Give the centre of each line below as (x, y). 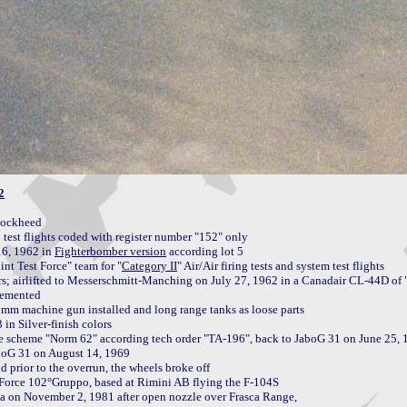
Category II (149, 266)
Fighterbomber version (110, 251)
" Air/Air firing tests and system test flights (281, 266)
